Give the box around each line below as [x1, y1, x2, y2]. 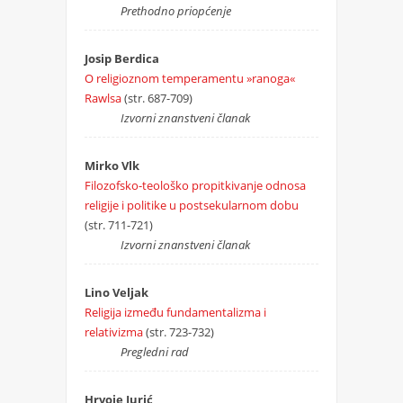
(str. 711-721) [84, 216, 153, 233]
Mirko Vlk [84, 157, 139, 174]
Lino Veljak [84, 283, 148, 300]
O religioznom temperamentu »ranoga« [84, 69, 295, 86]
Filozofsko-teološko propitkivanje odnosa [84, 176, 306, 193]
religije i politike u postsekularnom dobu [84, 196, 299, 213]
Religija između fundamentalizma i [84, 303, 266, 320]
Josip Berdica [84, 49, 159, 67]
